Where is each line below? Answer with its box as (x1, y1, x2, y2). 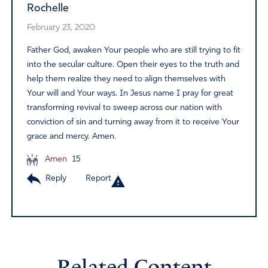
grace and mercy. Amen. (26, 132, 116, 141)
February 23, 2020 (26, 23, 95, 32)
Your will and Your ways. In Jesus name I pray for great (26, 89, 233, 98)
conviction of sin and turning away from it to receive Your (26, 117, 239, 127)
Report (85, 173, 111, 183)
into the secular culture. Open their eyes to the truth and (26, 60, 239, 69)
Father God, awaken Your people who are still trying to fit (26, 45, 240, 55)
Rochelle (26, 2, 69, 14)
